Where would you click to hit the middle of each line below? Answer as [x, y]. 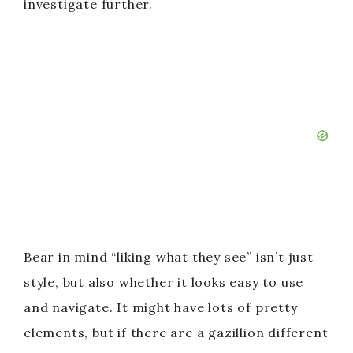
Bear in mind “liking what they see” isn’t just [169, 257]
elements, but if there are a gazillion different [176, 333]
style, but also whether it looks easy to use [164, 282]
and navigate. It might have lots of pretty [161, 307]
